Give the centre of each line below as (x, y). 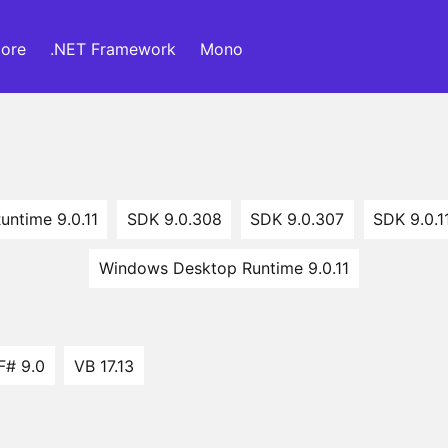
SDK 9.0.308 (174, 219)
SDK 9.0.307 (297, 219)
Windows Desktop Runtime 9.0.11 (224, 268)
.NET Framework (113, 49)
